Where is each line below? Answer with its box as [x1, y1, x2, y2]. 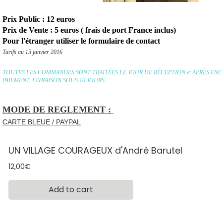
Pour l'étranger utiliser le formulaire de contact [2, 37, 160, 45]
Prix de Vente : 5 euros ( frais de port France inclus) [2, 26, 176, 34]
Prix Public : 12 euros [2, 15, 77, 23]
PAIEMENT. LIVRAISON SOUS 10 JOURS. [2, 77, 111, 84]
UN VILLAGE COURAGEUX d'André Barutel [8, 144, 182, 157]
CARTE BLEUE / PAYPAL [2, 118, 81, 126]
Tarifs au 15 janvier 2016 [2, 49, 62, 55]
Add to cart [48, 183, 93, 195]
